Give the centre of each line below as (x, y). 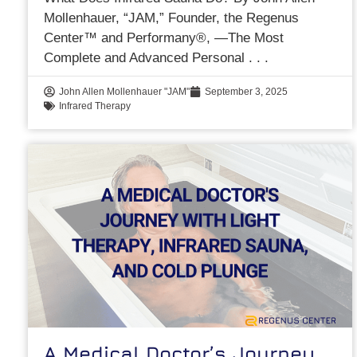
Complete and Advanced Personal (147, 58)
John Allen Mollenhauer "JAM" (125, 92)
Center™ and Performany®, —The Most (164, 38)
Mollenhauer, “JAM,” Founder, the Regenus (172, 18)
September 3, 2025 (247, 92)
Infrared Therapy (95, 106)
